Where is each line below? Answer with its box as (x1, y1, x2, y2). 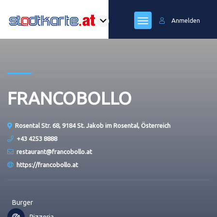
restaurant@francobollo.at (16, 148, 92, 155)
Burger (12, 199, 33, 206)
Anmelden (171, 17, 200, 24)
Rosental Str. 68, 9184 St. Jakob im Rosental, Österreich (15, 122, 170, 129)
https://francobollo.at (16, 161, 78, 168)
